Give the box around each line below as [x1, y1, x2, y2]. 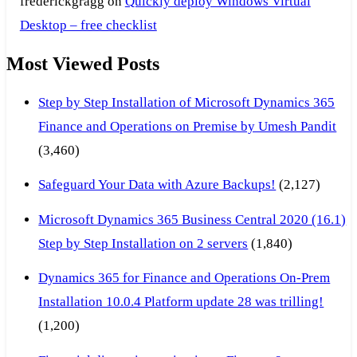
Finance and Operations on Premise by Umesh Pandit [38, 118, 337, 134]
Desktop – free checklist [19, 17, 157, 33]
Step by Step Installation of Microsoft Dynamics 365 [38, 94, 335, 110]
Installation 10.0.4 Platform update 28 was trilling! [38, 294, 324, 310]
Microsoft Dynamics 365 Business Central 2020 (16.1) [38, 211, 347, 227]
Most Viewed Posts [6, 53, 159, 74]
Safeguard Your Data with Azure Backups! [38, 177, 277, 193]
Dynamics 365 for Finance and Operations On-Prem [38, 270, 331, 286]
